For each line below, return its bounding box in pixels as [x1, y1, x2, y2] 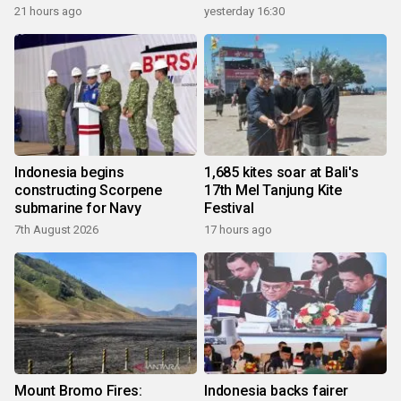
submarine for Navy [14, 200, 141, 218]
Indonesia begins [14, 164, 124, 182]
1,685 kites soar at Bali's [204, 164, 359, 182]
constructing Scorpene [14, 182, 162, 200]
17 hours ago [204, 223, 272, 237]
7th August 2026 [14, 223, 98, 237]
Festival [204, 200, 254, 218]
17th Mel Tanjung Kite [204, 182, 342, 200]
